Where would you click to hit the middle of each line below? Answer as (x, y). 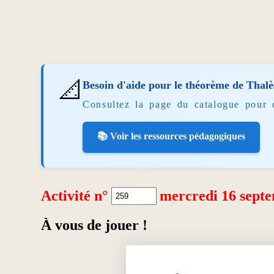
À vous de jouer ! (94, 225)
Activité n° (75, 195)
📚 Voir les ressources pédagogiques (172, 136)
